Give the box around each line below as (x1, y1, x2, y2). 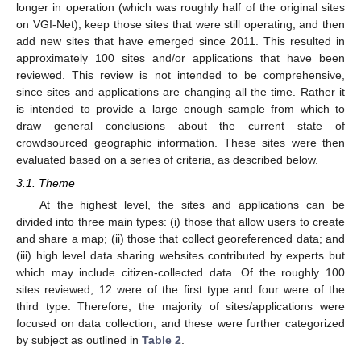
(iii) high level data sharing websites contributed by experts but (16, 248, 345, 262)
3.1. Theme (16, 176, 75, 189)
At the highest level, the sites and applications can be (39, 197, 345, 211)
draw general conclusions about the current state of (16, 119, 345, 133)
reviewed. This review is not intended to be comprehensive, (16, 68, 345, 82)
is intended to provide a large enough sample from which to (16, 102, 345, 116)
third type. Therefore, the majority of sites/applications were (16, 299, 345, 313)
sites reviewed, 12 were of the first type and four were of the (16, 282, 345, 296)
